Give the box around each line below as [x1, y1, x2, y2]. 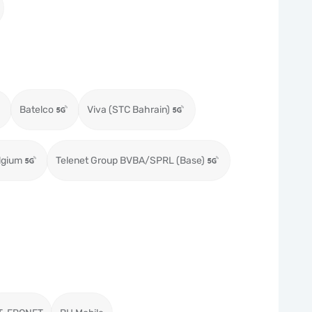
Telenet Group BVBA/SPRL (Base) [56, 155, 205, 166]
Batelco [19, 104, 54, 116]
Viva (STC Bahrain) [87, 104, 170, 116]
